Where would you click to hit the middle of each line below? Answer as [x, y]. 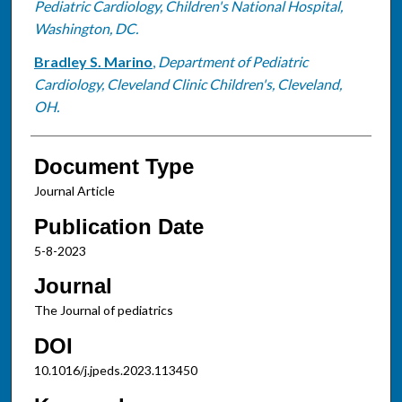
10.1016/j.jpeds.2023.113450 [115, 370]
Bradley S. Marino [93, 61]
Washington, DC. [86, 28]
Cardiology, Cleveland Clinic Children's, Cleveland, [188, 83]
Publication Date [118, 226]
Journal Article [74, 190]
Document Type [114, 166]
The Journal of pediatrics [103, 310]
